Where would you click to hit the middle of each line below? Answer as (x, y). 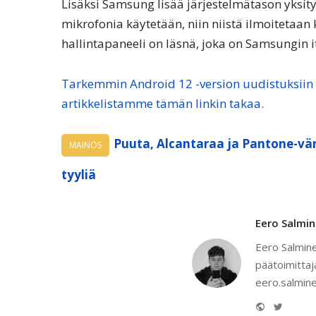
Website (283, 305)
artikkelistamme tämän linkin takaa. (163, 104)
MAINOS (85, 145)
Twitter (298, 305)
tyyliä (79, 175)
